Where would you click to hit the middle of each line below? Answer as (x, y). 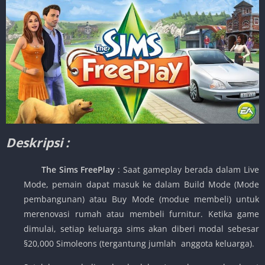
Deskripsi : (38, 142)
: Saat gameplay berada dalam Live (189, 169)
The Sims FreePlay (74, 169)
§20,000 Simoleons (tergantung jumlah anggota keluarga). (139, 243)
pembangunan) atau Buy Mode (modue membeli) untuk (141, 199)
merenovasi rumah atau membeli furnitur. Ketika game (141, 214)
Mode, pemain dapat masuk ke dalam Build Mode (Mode (141, 184)
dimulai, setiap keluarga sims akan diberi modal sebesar (141, 228)
